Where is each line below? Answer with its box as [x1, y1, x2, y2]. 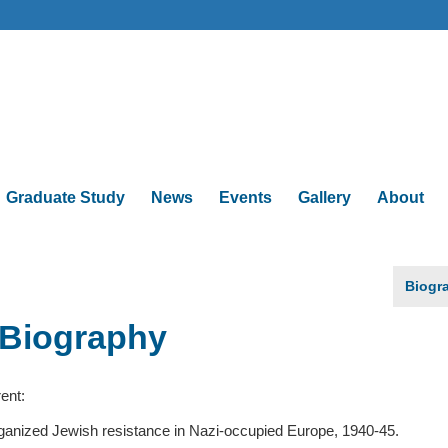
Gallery [298, 189, 351, 206]
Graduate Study [6, 189, 125, 206]
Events [219, 189, 272, 206]
